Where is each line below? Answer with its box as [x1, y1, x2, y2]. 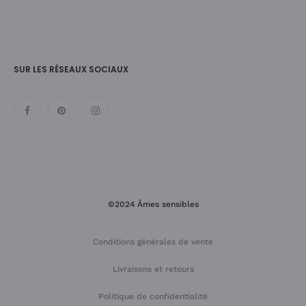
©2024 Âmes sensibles [107, 199, 199, 209]
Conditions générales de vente [93, 236, 213, 247]
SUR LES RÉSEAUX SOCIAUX [14, 63, 128, 75]
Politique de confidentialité [98, 291, 208, 301]
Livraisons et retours [112, 264, 194, 274]
